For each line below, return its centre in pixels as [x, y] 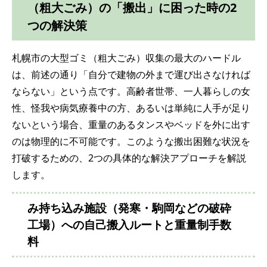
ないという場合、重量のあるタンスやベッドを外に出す [131, 124]
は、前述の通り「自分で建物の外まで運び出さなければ [131, 74]
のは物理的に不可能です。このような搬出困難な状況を [131, 141]
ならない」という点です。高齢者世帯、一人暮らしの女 [131, 91]
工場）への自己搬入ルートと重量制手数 [129, 224]
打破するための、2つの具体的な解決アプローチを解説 [129, 158]
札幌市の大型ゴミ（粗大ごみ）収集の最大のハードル [126, 58]
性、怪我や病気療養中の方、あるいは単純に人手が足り [131, 108]
